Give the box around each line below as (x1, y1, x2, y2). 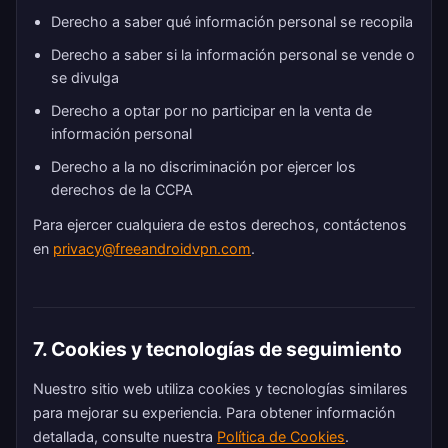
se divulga (51, 69, 119, 86)
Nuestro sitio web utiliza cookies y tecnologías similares (33, 380, 408, 397)
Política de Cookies (217, 428, 345, 445)
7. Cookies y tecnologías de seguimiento (33, 337, 402, 361)
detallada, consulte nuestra (33, 428, 217, 445)
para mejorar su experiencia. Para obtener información (33, 404, 395, 421)
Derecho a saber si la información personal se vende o (51, 46, 415, 63)
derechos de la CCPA (51, 181, 193, 198)
